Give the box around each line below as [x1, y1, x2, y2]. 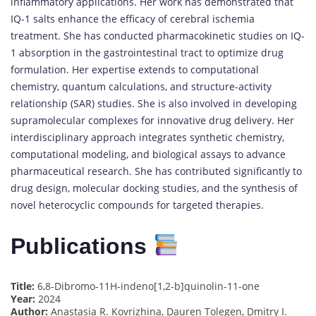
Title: [11, 279, 35, 293]
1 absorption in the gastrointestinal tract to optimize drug [11, 45, 284, 59]
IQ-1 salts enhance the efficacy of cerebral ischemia [11, 11, 255, 25]
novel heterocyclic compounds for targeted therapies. [11, 197, 264, 212]
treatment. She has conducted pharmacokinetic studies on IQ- [11, 28, 305, 42]
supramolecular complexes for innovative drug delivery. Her [11, 113, 294, 127]
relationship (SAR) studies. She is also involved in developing [11, 96, 297, 110]
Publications [11, 233, 153, 260]
